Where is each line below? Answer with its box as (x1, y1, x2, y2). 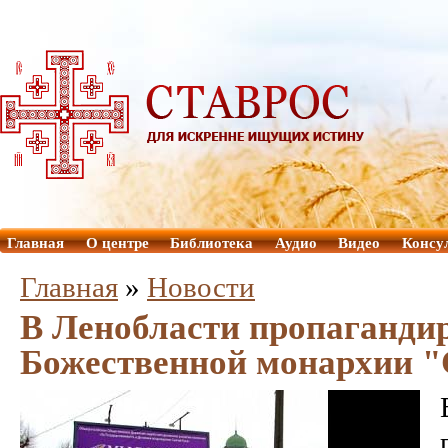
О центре (85, 235, 149, 251)
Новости (147, 271, 255, 303)
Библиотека (170, 235, 253, 251)
